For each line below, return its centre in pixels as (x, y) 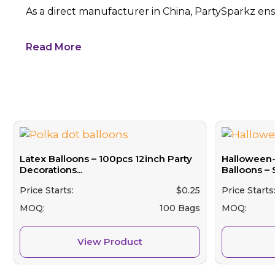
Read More (54, 47)
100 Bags (180, 208)
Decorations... (51, 170)
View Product (110, 241)
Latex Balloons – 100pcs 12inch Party (106, 159)
